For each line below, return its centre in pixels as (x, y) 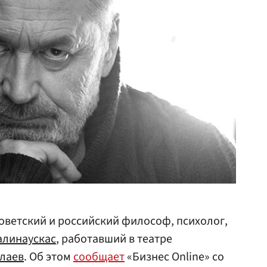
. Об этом (49, 257)
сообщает (99, 257)
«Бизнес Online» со (174, 257)
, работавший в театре (114, 239)
